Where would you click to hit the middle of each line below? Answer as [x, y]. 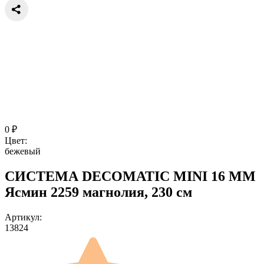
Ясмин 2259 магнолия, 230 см [98, 192]
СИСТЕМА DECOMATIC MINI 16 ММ [130, 176]
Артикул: [23, 217]
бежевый [23, 151]
